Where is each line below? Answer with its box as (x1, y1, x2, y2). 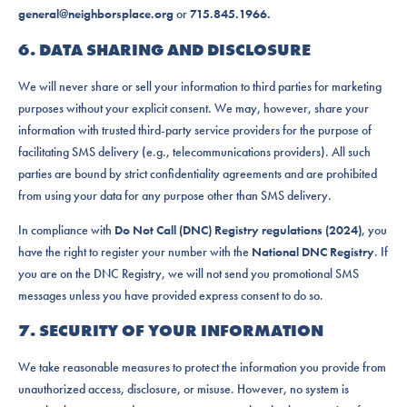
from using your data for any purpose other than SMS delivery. (18, 186, 332, 203)
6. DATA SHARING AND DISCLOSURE (18, 38, 311, 60)
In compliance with (18, 221, 112, 238)
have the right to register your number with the (18, 243, 252, 260)
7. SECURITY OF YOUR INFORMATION (18, 320, 323, 342)
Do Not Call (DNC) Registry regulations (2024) (112, 221, 362, 238)
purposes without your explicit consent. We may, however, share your (18, 99, 369, 116)
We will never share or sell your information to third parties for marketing (18, 77, 382, 94)
